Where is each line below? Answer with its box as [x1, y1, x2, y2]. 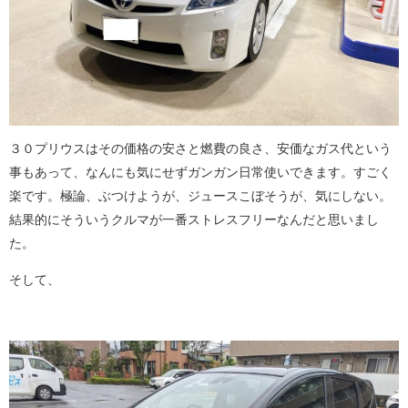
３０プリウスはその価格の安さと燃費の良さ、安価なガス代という [9, 142, 392, 156]
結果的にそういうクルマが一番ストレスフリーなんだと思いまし [9, 213, 379, 227]
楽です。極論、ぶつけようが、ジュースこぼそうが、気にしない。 [9, 189, 392, 203]
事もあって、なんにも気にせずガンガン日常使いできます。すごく [9, 166, 392, 179]
